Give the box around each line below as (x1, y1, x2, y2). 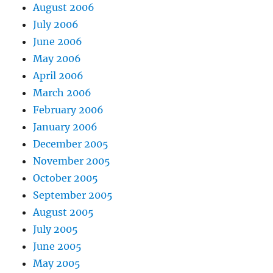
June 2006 (33, 35, 83, 48)
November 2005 (33, 154, 111, 167)
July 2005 (33, 222, 79, 235)
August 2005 (33, 205, 94, 218)
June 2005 (33, 239, 82, 252)
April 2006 (33, 69, 84, 82)
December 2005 (33, 137, 109, 150)
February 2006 (33, 103, 104, 116)
